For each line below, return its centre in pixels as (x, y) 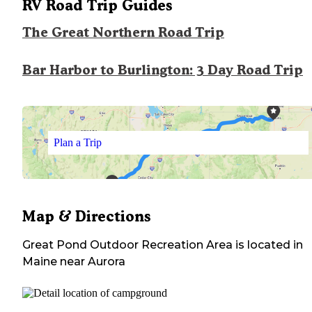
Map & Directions (86, 217)
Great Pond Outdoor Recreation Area (127, 245)
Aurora (107, 262)
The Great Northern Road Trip (123, 33)
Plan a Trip (77, 142)
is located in (268, 245)
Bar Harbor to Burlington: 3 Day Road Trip (163, 70)
